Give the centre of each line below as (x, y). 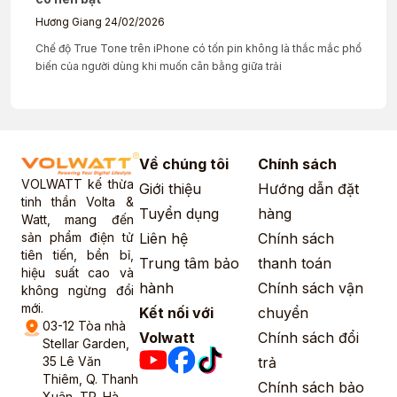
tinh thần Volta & (78, 202)
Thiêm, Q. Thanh (90, 379)
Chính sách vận (310, 288)
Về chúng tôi (184, 164)
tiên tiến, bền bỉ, (78, 255)
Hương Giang (70, 22)
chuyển (283, 313)
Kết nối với (177, 313)
